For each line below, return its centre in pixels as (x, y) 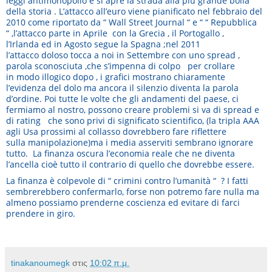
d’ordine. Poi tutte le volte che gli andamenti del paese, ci (122, 99)
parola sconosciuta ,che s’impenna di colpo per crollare (121, 66)
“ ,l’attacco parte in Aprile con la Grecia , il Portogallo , (115, 33)
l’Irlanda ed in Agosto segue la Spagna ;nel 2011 (103, 44)
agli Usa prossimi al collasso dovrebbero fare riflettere (116, 132)
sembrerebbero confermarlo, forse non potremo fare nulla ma (133, 191)
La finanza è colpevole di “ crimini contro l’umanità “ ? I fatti (127, 180)
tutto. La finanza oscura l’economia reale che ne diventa (121, 154)
